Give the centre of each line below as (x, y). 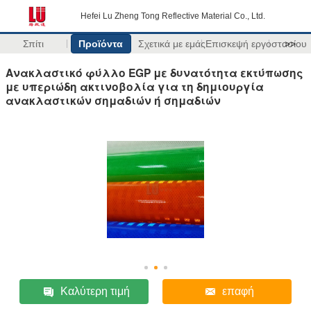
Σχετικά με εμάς (171, 44)
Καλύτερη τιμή (95, 291)
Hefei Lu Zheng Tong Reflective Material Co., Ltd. (173, 16)
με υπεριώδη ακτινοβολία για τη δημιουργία (135, 86)
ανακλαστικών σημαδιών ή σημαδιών (113, 100)
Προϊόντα (101, 44)
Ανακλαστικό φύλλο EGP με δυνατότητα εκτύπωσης (154, 72)
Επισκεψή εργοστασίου (256, 44)
